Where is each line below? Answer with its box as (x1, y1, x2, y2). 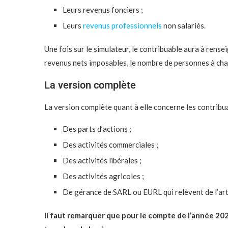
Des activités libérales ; (63, 156, 141, 165)
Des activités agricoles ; (63, 172, 144, 181)
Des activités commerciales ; (63, 140, 158, 149)
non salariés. (162, 21, 206, 30)
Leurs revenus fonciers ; (63, 5, 143, 14)
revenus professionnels (83, 21, 162, 30)
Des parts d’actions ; (63, 124, 131, 133)
